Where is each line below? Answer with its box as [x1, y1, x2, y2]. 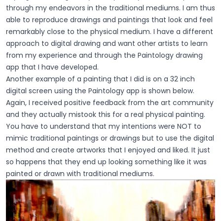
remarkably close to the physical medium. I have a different [6, 26, 213, 37]
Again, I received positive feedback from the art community [6, 97, 214, 108]
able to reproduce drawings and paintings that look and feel [6, 14, 213, 25]
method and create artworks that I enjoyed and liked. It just [6, 145, 210, 155]
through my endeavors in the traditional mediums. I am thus [6, 2, 215, 13]
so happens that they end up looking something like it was [6, 156, 207, 167]
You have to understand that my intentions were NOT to [6, 121, 201, 131]
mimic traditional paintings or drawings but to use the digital [6, 133, 214, 143]
